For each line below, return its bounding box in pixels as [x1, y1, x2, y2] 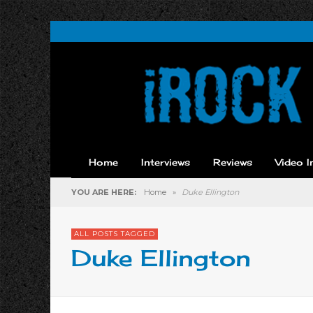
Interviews [141, 156, 190, 168]
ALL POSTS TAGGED [74, 229, 155, 238]
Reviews [213, 156, 252, 168]
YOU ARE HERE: [71, 187, 136, 197]
